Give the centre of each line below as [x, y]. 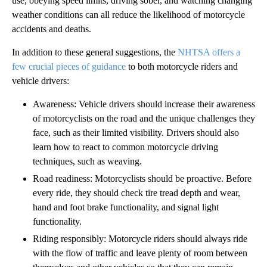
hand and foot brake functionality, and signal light [126, 207]
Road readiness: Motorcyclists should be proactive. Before [142, 179]
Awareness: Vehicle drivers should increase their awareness [144, 104]
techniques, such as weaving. [87, 162]
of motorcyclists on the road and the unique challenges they [144, 119]
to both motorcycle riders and [182, 67]
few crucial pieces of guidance [69, 67]
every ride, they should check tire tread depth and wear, [136, 193]
